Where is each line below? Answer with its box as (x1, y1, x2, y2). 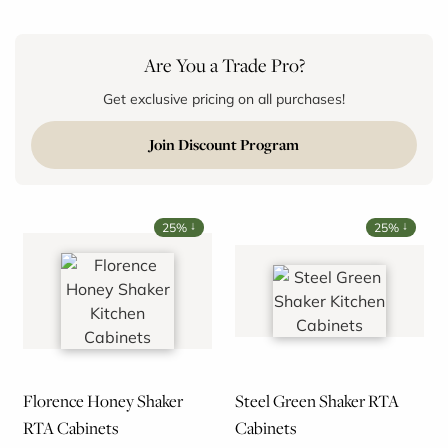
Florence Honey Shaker (22, 388, 183, 413)
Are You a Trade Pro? (143, 51, 305, 78)
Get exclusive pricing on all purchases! (103, 88, 345, 108)
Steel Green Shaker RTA (234, 388, 399, 413)
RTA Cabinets (22, 415, 119, 440)
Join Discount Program (149, 133, 299, 155)
